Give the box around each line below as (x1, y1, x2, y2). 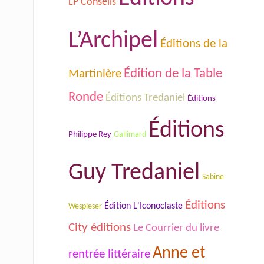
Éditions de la (160, 38, 227, 50)
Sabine (202, 172, 224, 181)
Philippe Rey (68, 130, 111, 139)
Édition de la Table (124, 67, 222, 81)
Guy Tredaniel (68, 161, 200, 185)
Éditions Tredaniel (105, 92, 185, 104)
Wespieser (68, 202, 102, 211)
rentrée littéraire (68, 247, 150, 260)
